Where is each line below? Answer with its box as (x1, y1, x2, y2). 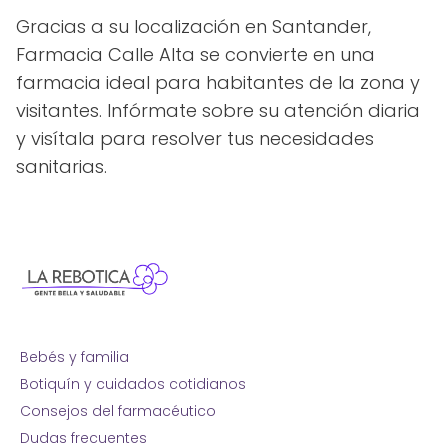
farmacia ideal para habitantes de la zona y (16, 69, 420, 95)
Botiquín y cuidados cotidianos (20, 373, 246, 394)
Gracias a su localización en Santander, (16, 13, 371, 39)
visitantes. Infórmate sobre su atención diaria (16, 97, 420, 123)
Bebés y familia (20, 346, 129, 367)
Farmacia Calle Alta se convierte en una (16, 41, 375, 67)
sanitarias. (16, 153, 107, 179)
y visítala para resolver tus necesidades (16, 125, 374, 151)
